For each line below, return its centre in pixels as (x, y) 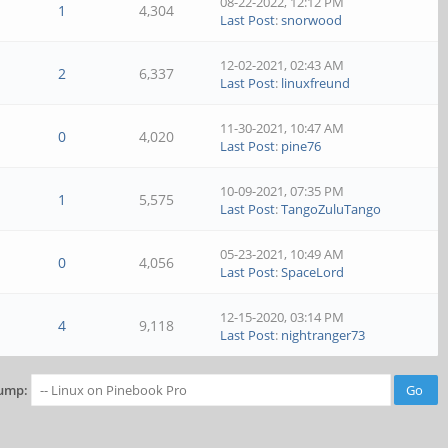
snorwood (312, 20)
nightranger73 (323, 335)
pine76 (301, 146)
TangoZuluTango (331, 209)
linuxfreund (316, 83)
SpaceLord (313, 272)
